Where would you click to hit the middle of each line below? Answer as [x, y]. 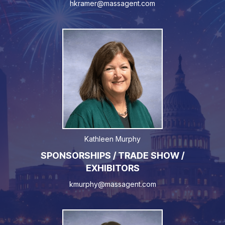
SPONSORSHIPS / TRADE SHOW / [113, 156]
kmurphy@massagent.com [113, 184]
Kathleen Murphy [113, 139]
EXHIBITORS [113, 168]
